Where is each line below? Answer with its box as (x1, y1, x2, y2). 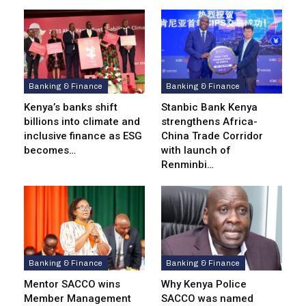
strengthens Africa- (161, 115, 258, 128)
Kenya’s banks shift (24, 101, 117, 114)
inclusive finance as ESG (24, 130, 142, 143)
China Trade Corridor (161, 130, 263, 143)
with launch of (161, 144, 231, 157)
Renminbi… (161, 158, 214, 171)
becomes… (24, 144, 76, 157)
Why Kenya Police (161, 278, 247, 291)
